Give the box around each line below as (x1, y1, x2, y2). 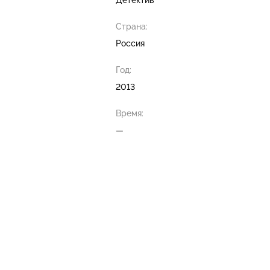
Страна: (116, 22, 148, 32)
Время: (116, 108, 143, 119)
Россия (116, 39, 145, 49)
